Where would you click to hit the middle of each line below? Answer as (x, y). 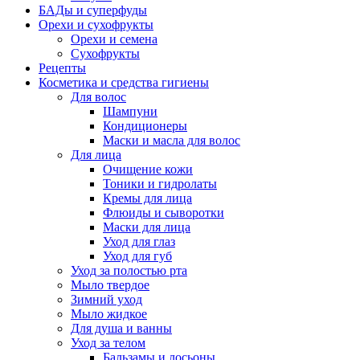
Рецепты (62, 68)
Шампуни (130, 111)
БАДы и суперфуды (93, 10)
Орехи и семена (114, 39)
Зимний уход (106, 299)
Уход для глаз (139, 241)
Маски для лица (147, 227)
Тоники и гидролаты (160, 184)
